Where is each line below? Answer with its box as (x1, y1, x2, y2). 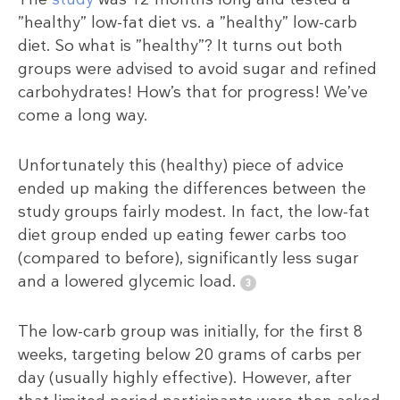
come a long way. (18, 104, 148, 126)
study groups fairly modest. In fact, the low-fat (18, 200, 370, 222)
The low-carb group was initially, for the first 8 (18, 320, 362, 342)
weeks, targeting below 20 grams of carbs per (18, 343, 362, 365)
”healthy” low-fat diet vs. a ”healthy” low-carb (18, 11, 357, 33)
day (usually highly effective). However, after (18, 366, 352, 388)
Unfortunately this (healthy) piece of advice (18, 154, 344, 176)
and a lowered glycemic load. (18, 270, 237, 292)
